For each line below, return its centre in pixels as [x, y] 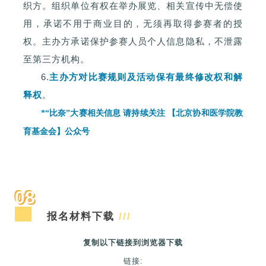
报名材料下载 [83, 217]
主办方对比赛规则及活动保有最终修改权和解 [146, 77]
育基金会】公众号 [56, 132]
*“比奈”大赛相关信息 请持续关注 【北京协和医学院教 [142, 113]
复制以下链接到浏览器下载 [133, 243]
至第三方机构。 [56, 59]
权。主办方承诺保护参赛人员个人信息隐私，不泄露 [133, 42]
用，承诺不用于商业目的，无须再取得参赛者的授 [133, 24]
